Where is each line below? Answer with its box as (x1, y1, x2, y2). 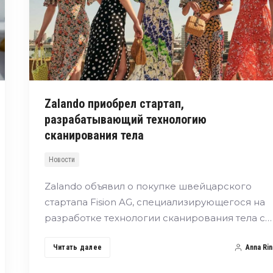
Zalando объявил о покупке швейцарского (44, 180, 252, 192)
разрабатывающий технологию (44, 112, 207, 127)
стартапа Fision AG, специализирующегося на (44, 196, 265, 208)
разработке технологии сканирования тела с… (44, 211, 272, 224)
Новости (48, 155, 75, 164)
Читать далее (52, 243, 102, 252)
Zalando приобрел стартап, (44, 96, 184, 111)
